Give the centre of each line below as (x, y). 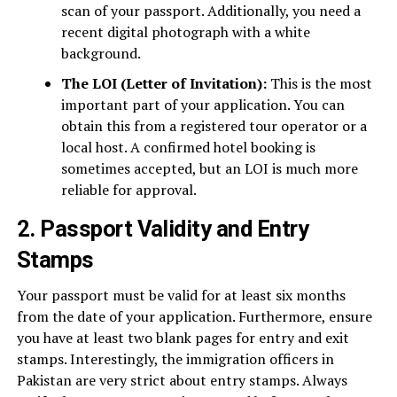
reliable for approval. (128, 190)
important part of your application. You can (202, 105)
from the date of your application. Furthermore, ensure (194, 316)
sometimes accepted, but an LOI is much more (209, 168)
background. (101, 53)
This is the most (319, 83)
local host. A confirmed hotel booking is (188, 147)
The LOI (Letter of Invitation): (163, 83)
